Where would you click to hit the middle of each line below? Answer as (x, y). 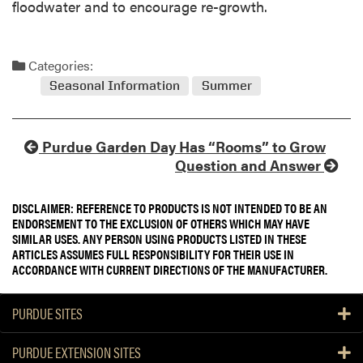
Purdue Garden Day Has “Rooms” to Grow (182, 147)
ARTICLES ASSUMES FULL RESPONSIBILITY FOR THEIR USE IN (153, 254)
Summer (226, 86)
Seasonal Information (115, 86)
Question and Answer (250, 165)
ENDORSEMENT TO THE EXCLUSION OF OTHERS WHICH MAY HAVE (161, 224)
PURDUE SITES (47, 314)
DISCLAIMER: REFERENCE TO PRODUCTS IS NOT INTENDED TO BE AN (170, 208)
